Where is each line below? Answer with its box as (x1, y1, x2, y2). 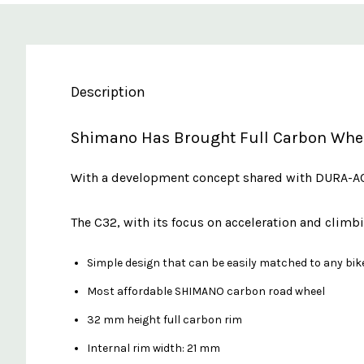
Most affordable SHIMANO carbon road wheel (87, 284, 325, 298)
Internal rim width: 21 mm (87, 340, 220, 355)
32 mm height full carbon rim (87, 312, 242, 327)
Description (71, 82, 145, 101)
